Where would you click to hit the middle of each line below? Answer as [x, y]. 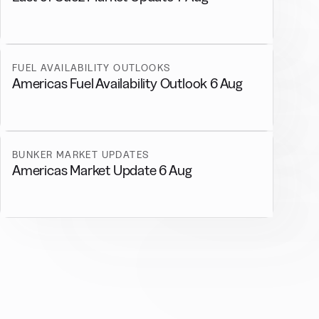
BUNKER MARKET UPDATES [81, 155]
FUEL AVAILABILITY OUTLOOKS [91, 68]
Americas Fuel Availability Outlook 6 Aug [128, 83]
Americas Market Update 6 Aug [103, 170]
